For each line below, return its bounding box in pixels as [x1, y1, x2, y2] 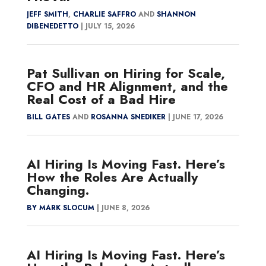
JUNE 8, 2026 [101, 202, 150, 214]
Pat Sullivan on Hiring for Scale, [26, 63, 225, 83]
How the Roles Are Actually [26, 167, 198, 187]
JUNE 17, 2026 [172, 112, 223, 123]
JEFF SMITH [26, 8, 68, 20]
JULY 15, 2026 [85, 20, 135, 31]
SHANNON [156, 8, 196, 20]
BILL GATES [26, 112, 70, 123]
